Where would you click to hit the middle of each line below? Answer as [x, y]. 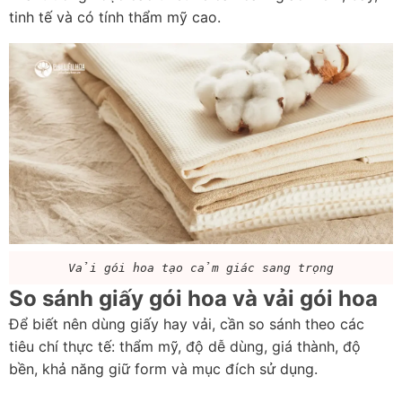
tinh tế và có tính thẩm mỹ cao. [115, 17]
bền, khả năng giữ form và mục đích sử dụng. [163, 369]
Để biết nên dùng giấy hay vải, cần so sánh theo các [187, 324]
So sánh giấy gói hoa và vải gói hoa [193, 299]
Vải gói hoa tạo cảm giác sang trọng [201, 268]
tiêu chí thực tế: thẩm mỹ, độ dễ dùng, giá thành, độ [185, 347]
